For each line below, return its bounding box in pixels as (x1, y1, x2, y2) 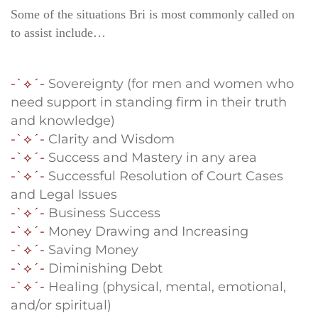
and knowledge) (11, 112, 115, 128)
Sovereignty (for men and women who (48, 75, 294, 92)
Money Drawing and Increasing (48, 223, 248, 239)
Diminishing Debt (48, 260, 163, 276)
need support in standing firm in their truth (11, 94, 287, 110)
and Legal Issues (11, 186, 117, 202)
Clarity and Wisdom (48, 131, 175, 147)
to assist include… (11, 25, 106, 40)
